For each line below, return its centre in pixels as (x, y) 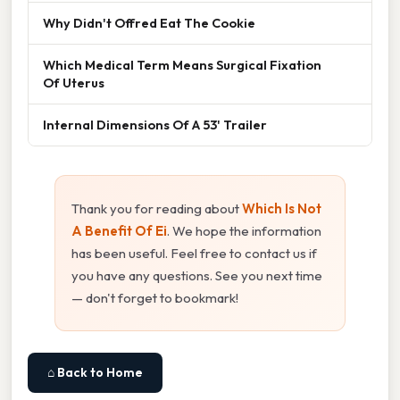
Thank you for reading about (157, 208)
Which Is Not (282, 208)
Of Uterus (74, 82)
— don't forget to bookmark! (155, 297)
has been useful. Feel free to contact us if (194, 253)
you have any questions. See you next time (197, 275)
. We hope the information (244, 230)
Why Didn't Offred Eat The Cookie (149, 22)
